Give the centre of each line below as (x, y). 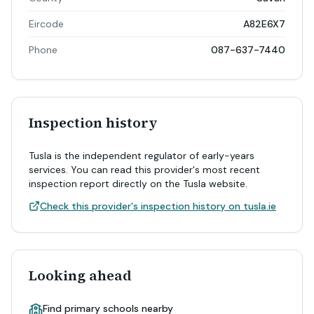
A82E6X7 (264, 24)
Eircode (46, 24)
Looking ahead (80, 275)
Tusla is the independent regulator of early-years (142, 156)
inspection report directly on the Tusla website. (138, 184)
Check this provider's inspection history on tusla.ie (158, 206)
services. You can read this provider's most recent (144, 170)
